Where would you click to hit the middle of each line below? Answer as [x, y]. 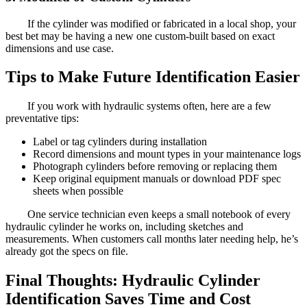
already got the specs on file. [67, 251]
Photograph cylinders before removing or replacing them [155, 167]
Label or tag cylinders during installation [120, 142]
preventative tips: [42, 119]
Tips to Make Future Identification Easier [153, 77]
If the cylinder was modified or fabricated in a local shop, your [162, 23]
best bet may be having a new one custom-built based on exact [140, 36]
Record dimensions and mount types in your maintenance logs [167, 154]
